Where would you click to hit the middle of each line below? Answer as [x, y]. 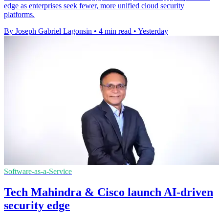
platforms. [19, 15]
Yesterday [153, 31]
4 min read [115, 31]
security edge [37, 206]
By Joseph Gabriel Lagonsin [48, 31]
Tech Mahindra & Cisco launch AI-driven [109, 192]
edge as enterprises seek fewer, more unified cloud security [94, 6]
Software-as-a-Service [38, 172]
